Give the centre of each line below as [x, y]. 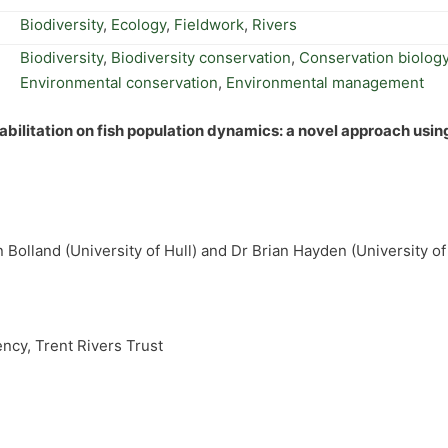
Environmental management [325, 82]
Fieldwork [209, 24]
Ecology [138, 24]
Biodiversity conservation [201, 57]
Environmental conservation [119, 82]
